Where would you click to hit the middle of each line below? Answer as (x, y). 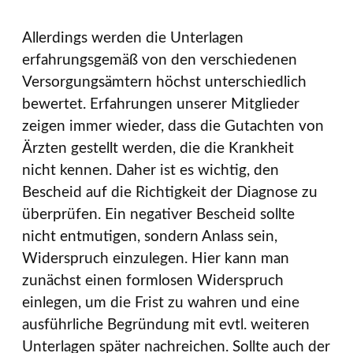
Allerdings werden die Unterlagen (133, 39)
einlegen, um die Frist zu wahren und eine (161, 303)
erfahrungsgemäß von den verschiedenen (160, 61)
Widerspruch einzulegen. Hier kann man (156, 259)
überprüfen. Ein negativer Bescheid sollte (158, 215)
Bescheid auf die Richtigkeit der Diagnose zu (170, 193)
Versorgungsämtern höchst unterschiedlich (164, 83)
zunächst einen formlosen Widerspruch (153, 281)
